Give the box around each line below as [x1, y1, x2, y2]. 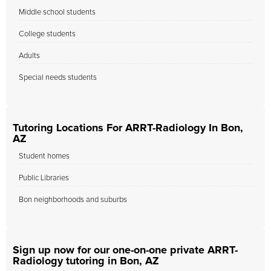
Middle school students [19, 8, 96, 16]
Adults [19, 52, 40, 60]
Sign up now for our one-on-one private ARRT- [13, 245, 238, 256]
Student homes [19, 152, 70, 160]
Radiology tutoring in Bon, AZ [13, 256, 159, 267]
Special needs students [19, 74, 97, 82]
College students [19, 30, 76, 38]
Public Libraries [19, 174, 69, 182]
